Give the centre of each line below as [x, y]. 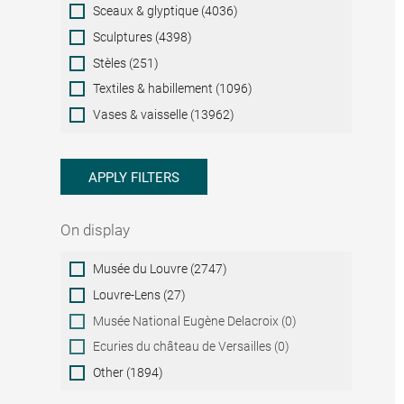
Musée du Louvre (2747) [161, 269]
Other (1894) [129, 372]
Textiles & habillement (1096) [173, 89]
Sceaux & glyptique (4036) [166, 11]
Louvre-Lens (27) [140, 295]
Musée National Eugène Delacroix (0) [195, 321]
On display [96, 230]
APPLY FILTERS [134, 178]
